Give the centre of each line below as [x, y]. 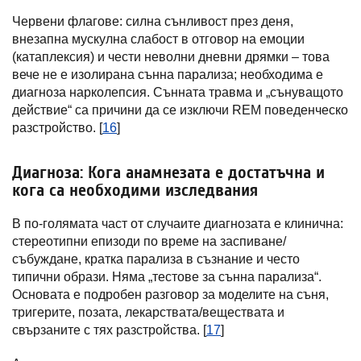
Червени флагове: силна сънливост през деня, [153, 21]
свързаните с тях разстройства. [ [109, 330]
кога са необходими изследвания [135, 190]
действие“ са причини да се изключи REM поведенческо [180, 110]
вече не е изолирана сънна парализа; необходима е [168, 75]
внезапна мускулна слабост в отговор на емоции [158, 39]
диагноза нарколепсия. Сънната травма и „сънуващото [178, 92]
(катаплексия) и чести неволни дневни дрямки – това [171, 57]
